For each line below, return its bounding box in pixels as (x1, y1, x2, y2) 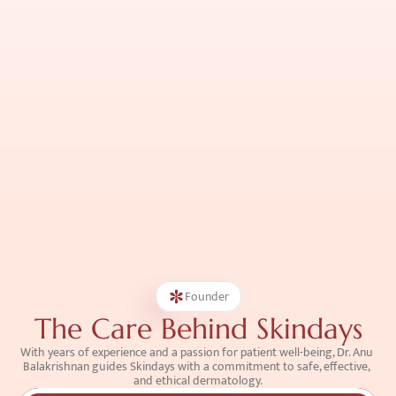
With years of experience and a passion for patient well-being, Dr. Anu (20, 342, 373, 362)
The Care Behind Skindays (34, 311, 362, 346)
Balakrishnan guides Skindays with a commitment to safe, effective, (23, 356, 370, 377)
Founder (184, 286, 229, 307)
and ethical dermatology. (133, 370, 263, 391)
